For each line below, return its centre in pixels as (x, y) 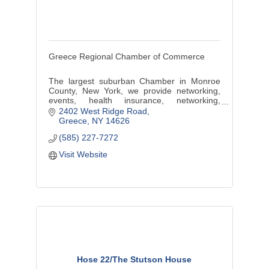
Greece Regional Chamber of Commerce (126, 56)
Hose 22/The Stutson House (134, 259)
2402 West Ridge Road (103, 111)
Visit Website (83, 155)
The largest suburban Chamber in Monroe (134, 81)
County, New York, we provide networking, (134, 90)
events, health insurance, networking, (134, 100)
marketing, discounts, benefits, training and (134, 110)
